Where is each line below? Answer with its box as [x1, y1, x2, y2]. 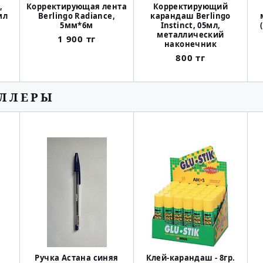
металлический [157, 29, 224, 41]
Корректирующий [153, 1, 228, 12]
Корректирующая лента [26, 1, 127, 12]
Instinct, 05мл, [160, 20, 221, 31]
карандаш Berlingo [150, 11, 231, 22]
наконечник [164, 39, 217, 50]
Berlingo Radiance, [38, 11, 116, 22]
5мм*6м [60, 20, 93, 31]
